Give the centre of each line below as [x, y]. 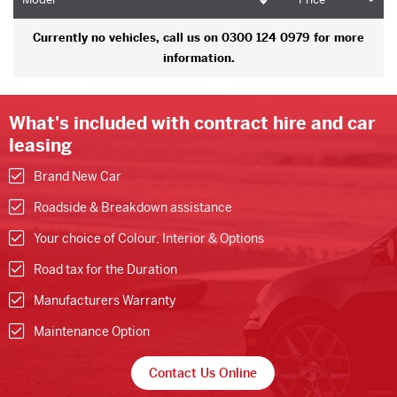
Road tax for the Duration [105, 269]
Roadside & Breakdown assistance [133, 207]
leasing [40, 145]
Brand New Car [78, 176]
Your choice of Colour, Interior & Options [149, 238]
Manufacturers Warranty [105, 300]
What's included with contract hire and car [192, 123]
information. [198, 58]
